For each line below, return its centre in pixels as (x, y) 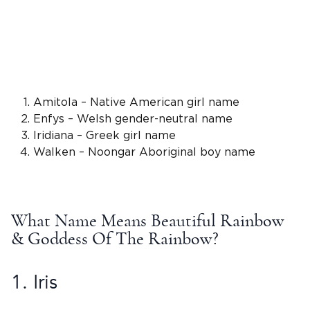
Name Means (101, 220)
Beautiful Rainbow (216, 220)
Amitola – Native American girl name (136, 103)
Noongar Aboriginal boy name (172, 153)
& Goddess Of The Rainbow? (115, 238)
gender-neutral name (172, 119)
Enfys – (55, 119)
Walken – (61, 153)
